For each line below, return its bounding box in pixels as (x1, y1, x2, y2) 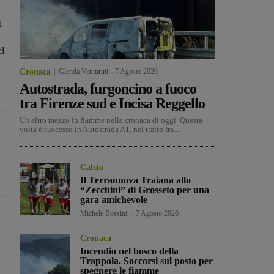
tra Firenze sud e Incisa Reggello (20, 95, 205, 112)
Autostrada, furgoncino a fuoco (20, 81, 196, 97)
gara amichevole (80, 194, 148, 206)
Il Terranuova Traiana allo (80, 175, 191, 186)
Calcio (80, 163, 104, 172)
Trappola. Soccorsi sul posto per (80, 256, 213, 267)
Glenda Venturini (59, 67, 108, 76)
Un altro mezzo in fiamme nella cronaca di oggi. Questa (20, 116, 202, 125)
